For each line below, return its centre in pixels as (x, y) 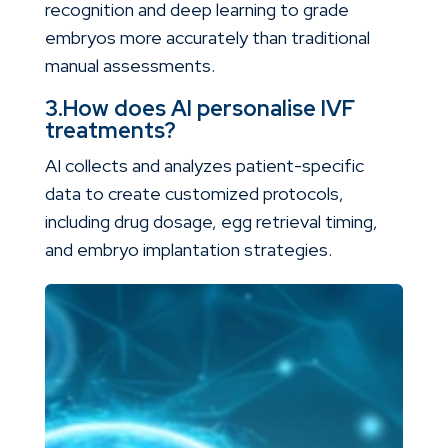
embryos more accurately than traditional (207, 38)
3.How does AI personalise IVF (199, 109)
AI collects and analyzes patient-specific (204, 166)
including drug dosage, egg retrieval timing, (211, 222)
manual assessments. (129, 66)
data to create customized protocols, (194, 194)
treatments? (110, 131)
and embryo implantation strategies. (188, 250)
